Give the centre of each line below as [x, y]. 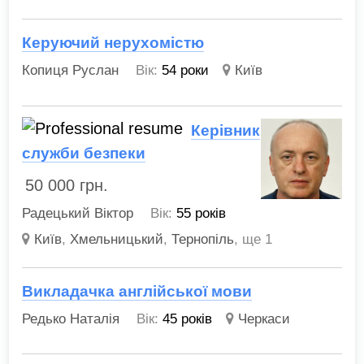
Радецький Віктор [78, 214]
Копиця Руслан [71, 71]
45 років [188, 318]
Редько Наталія [71, 318]
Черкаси [264, 318]
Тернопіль [203, 239]
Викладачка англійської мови [137, 291]
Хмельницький [117, 239]
